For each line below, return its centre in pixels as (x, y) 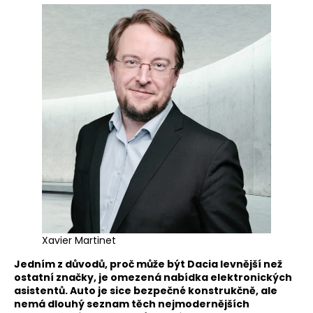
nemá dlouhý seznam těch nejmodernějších (132, 304)
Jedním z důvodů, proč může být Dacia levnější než (148, 264)
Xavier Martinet (79, 241)
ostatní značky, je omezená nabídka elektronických (153, 278)
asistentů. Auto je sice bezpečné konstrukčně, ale (146, 291)
